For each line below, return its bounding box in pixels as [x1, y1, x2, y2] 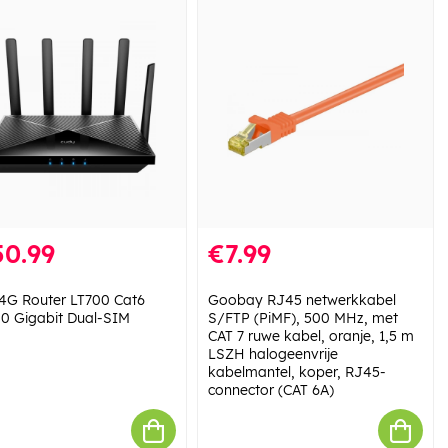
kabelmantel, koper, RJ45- [207, 363, 386, 382]
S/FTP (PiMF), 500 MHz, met [207, 309, 398, 328]
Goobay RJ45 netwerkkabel [207, 291, 396, 310]
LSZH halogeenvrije [207, 345, 338, 364]
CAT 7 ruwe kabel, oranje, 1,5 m [207, 327, 414, 346]
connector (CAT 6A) [207, 381, 334, 400]
